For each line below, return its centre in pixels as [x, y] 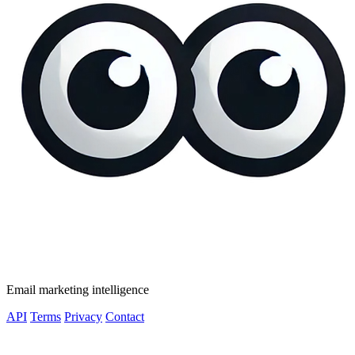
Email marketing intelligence [78, 289]
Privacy [83, 316]
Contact [125, 316]
